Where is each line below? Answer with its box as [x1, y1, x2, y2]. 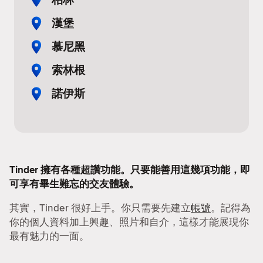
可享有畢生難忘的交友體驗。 [9, 177, 139, 191]
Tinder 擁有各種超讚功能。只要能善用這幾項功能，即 [9, 163, 250, 177]
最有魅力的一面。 [9, 229, 89, 243]
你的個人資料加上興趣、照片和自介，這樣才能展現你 [9, 215, 249, 229]
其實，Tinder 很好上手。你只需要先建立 [9, 201, 191, 215]
